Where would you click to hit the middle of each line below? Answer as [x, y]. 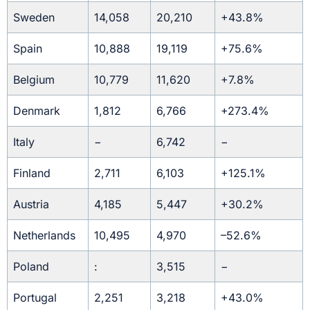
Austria [31, 204]
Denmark [37, 111]
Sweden [34, 18]
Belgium [34, 80]
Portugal [35, 298]
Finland [32, 173]
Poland [31, 267]
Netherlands [44, 236]
